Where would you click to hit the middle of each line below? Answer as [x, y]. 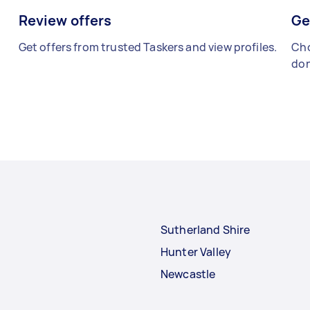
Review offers [65, 21]
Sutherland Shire [206, 230]
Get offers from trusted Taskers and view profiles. [148, 47]
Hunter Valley [196, 252]
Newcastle [188, 274]
